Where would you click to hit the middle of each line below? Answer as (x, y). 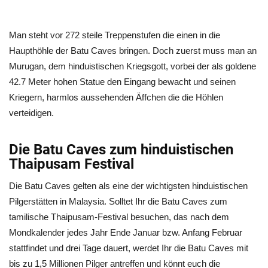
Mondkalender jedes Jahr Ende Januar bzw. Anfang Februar (126, 232)
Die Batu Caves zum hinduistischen (121, 150)
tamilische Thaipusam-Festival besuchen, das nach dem (119, 217)
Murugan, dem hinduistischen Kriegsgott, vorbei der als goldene (133, 66)
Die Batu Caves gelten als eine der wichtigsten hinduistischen (128, 186)
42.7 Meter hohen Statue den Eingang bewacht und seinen (122, 82)
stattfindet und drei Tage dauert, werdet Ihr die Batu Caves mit (129, 248)
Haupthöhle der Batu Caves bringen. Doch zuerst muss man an (133, 51)
